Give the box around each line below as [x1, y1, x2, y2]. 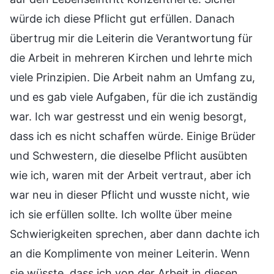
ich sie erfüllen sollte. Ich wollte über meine [10, 207, 232, 221]
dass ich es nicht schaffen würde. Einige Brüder [10, 129, 256, 143]
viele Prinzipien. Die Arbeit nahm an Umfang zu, [10, 70, 255, 84]
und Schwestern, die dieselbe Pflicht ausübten [10, 149, 248, 162]
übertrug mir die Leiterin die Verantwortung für [10, 31, 253, 45]
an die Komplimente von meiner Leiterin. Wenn [10, 246, 250, 260]
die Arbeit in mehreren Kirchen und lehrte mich [10, 51, 253, 64]
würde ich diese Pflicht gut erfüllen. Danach [10, 12, 235, 25]
